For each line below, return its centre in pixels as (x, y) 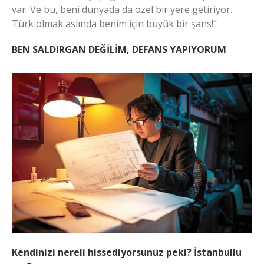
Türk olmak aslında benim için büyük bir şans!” (114, 24)
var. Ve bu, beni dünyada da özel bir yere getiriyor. (122, 10)
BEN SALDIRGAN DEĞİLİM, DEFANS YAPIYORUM (119, 50)
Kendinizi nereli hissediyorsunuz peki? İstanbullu (127, 252)
